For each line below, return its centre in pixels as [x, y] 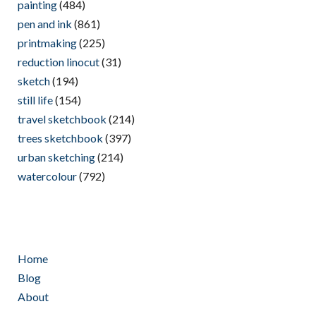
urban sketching [56, 157]
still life [35, 100]
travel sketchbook [62, 119]
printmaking [47, 43]
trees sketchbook [60, 138]
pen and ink [45, 24]
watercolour [47, 176]
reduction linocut [59, 62]
